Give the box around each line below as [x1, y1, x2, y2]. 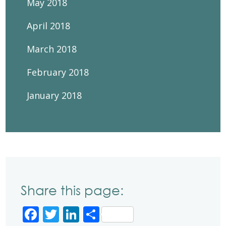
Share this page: [21, 182, 124, 198]
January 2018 [27, 89, 82, 101]
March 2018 [27, 43, 77, 55]
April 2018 [27, 20, 71, 32]
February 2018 [27, 66, 89, 78]
